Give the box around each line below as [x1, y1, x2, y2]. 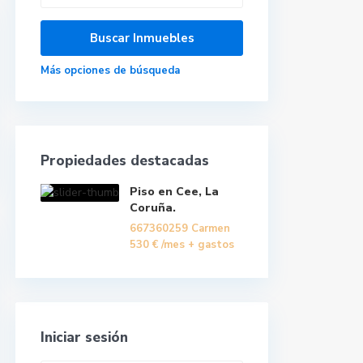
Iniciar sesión [41, 328, 128, 347]
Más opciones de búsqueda [41, 63, 180, 78]
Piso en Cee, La [130, 184, 219, 199]
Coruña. [130, 200, 176, 216]
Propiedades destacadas [41, 152, 209, 170]
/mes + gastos [161, 237, 234, 252]
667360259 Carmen [130, 221, 230, 236]
